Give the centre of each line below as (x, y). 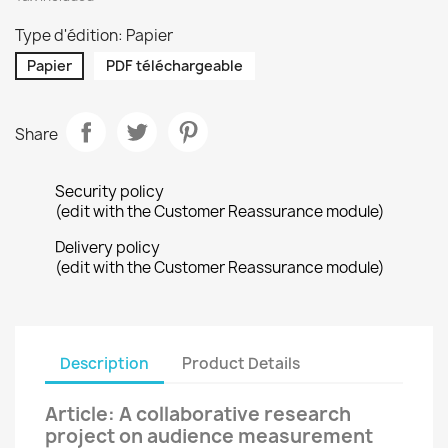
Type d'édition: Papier (94, 35)
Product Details (241, 363)
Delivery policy (107, 247)
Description (104, 363)
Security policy (109, 191)
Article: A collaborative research (198, 414)
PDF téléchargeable (174, 65)
